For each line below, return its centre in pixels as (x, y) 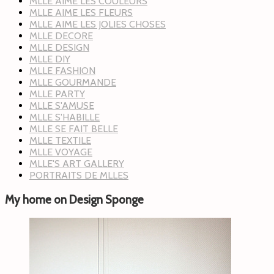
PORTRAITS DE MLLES (79, 175)
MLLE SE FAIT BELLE (74, 128)
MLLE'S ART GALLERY (77, 163)
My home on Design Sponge (74, 199)
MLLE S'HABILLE (65, 117)
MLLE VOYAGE (61, 152)
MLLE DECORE (61, 35)
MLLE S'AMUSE (62, 105)
